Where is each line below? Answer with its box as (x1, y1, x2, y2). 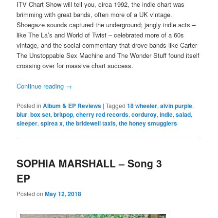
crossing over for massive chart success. (17, 60, 134, 70)
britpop (54, 110, 73, 119)
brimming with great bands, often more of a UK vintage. (17, 9, 173, 19)
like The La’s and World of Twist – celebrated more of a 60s (17, 30, 184, 39)
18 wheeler (127, 101, 158, 110)
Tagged (106, 101, 126, 110)
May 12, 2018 (45, 189, 82, 198)
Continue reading (17, 81, 66, 91)
